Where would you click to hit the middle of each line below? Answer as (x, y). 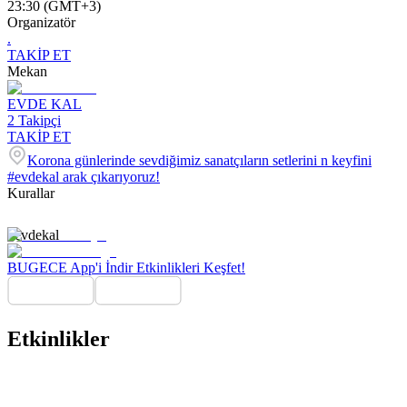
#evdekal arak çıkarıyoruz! (84, 177)
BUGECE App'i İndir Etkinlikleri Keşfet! (126, 268)
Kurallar (31, 193)
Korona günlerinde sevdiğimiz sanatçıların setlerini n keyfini (199, 160)
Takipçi (40, 120)
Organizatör (41, 22)
